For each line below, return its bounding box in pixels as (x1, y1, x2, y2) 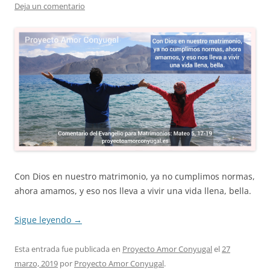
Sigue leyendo (14, 213, 74, 225)
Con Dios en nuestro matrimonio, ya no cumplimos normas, (14, 170, 255, 182)
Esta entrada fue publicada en (14, 243, 122, 254)
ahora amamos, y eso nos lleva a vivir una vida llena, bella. (14, 184, 251, 196)
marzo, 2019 (14, 257, 58, 269)
